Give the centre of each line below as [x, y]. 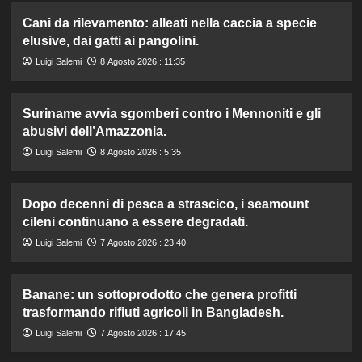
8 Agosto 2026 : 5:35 [140, 152]
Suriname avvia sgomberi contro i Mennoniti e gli [171, 113]
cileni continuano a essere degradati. [135, 221]
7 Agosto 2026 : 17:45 [143, 333]
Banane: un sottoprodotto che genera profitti [159, 294]
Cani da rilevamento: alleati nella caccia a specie [169, 23]
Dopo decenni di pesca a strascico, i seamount [165, 204]
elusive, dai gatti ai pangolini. [110, 40]
